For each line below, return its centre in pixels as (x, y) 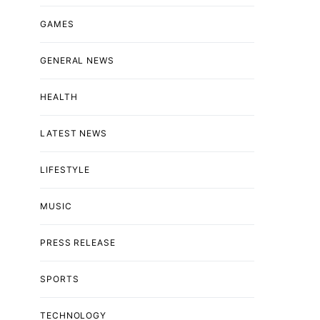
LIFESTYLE (65, 169)
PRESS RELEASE (78, 242)
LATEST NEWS (74, 133)
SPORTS (60, 279)
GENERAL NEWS (77, 60)
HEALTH (59, 96)
